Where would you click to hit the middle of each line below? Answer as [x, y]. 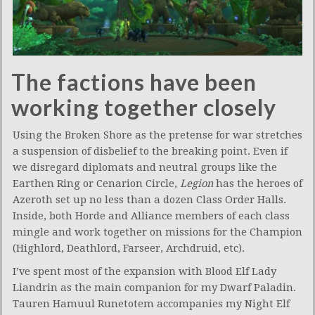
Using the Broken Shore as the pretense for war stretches [157, 135]
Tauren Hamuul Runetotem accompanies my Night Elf [151, 304]
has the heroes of [258, 184]
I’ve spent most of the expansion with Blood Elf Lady [144, 272]
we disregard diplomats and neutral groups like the [145, 168]
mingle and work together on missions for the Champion [157, 232]
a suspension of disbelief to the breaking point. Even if [150, 152]
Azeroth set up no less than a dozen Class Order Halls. [149, 200]
